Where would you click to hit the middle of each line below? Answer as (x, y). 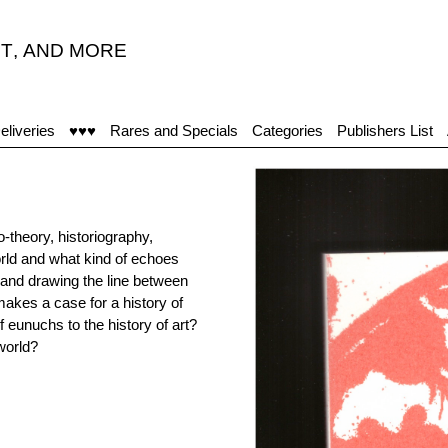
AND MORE (75, 50)
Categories (287, 130)
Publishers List (385, 130)
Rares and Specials (174, 130)
